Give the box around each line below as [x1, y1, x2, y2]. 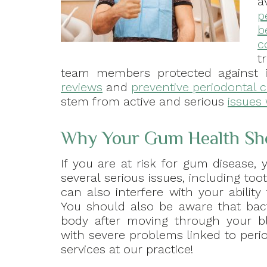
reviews [61, 80, 103, 95]
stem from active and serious [61, 94, 228, 109]
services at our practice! [61, 242, 193, 257]
